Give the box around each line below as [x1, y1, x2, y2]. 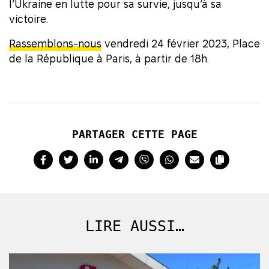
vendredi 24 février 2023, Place [101, 38, 260, 50]
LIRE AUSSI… [85, 217, 184, 235]
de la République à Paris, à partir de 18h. [9, 53, 209, 65]
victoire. [9, 13, 48, 25]
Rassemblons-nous [9, 38, 101, 50]
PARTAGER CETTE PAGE [71, 128, 198, 141]
